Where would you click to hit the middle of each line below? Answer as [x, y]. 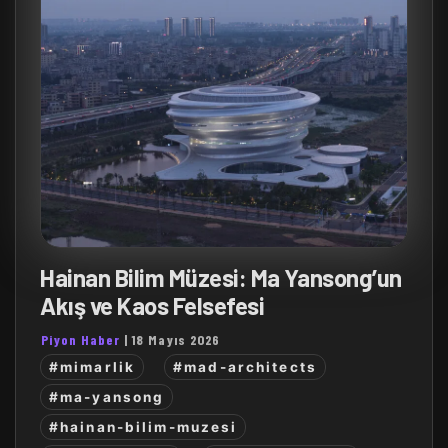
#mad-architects [245, 366]
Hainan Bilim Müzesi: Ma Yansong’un [221, 278]
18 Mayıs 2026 [176, 340]
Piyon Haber [80, 340]
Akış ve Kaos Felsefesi [152, 306]
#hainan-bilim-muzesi [143, 427]
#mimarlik [92, 366]
